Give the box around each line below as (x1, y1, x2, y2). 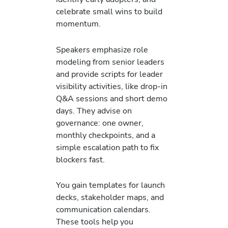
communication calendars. (56, 203, 151, 215)
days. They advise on (56, 104, 132, 117)
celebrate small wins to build (56, 6, 162, 18)
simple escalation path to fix (56, 141, 159, 153)
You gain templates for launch (56, 179, 165, 191)
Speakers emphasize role (56, 43, 148, 55)
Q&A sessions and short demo (56, 92, 167, 104)
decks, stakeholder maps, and (56, 191, 164, 203)
